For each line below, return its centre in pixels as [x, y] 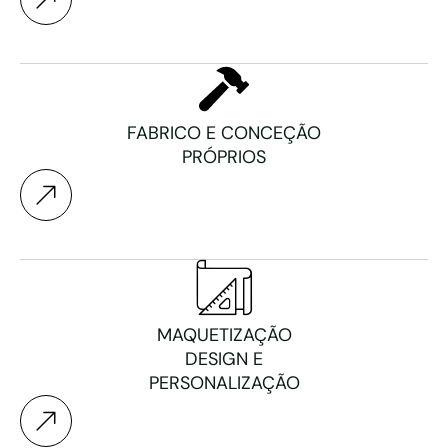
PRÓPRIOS [224, 157]
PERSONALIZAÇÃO [224, 383]
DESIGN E [224, 359]
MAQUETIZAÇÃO [224, 335]
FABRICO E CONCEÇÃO [224, 133]
